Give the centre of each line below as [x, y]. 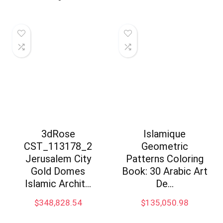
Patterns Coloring [165, 159]
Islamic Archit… [58, 184]
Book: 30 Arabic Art [165, 171]
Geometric [165, 147]
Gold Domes [58, 171]
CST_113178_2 [58, 147]
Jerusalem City [58, 159]
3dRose [58, 134]
